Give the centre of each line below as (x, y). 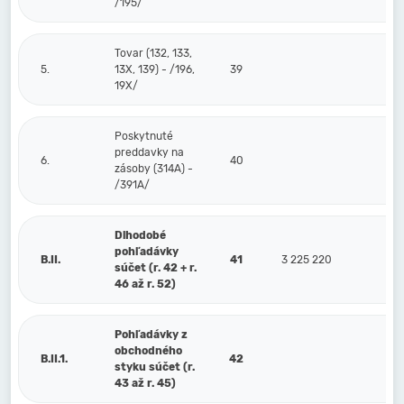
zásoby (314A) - (154, 169)
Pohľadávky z (151, 335)
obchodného (148, 351)
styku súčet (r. (155, 367)
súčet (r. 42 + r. (156, 268)
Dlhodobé (140, 235)
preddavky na (149, 152)
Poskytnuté (144, 136)
